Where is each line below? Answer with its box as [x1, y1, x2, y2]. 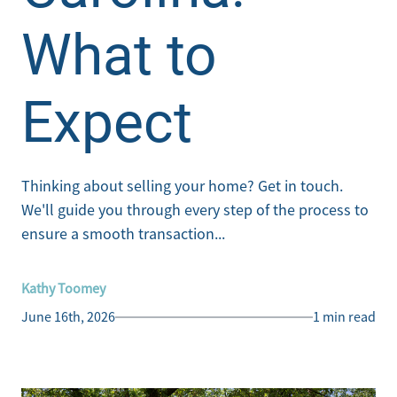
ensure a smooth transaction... [21, 224, 225, 244]
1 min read [313, 308, 376, 326]
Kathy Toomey [21, 280, 105, 298]
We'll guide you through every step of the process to [21, 200, 369, 220]
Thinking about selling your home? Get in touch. [21, 176, 343, 196]
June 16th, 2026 [21, 308, 115, 326]
